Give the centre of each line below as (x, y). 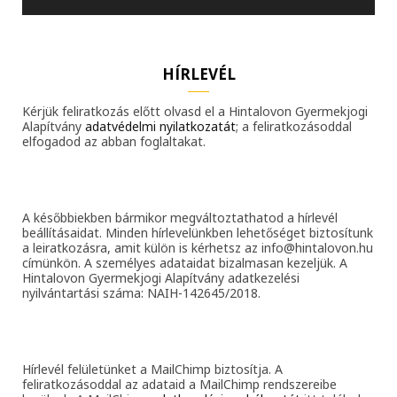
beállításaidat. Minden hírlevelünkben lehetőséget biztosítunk (198, 232)
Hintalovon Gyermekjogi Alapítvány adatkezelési (161, 277)
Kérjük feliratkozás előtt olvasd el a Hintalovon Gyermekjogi (195, 111)
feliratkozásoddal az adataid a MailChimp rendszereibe (179, 384)
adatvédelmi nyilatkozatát (160, 126)
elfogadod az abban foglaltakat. (114, 141)
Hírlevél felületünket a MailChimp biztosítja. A (152, 369)
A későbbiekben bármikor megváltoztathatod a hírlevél (180, 217)
